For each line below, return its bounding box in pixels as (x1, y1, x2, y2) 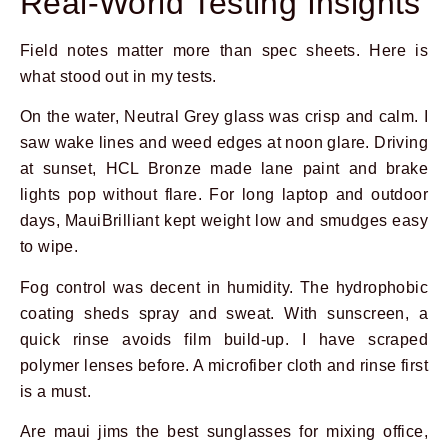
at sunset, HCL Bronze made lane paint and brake (20, 160, 428, 178)
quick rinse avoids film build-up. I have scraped (20, 330, 428, 348)
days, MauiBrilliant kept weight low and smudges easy (20, 212, 428, 230)
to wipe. (20, 238, 79, 256)
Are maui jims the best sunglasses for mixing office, (20, 422, 428, 440)
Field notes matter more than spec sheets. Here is (20, 41, 428, 59)
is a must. (20, 382, 91, 400)
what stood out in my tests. (20, 67, 217, 85)
